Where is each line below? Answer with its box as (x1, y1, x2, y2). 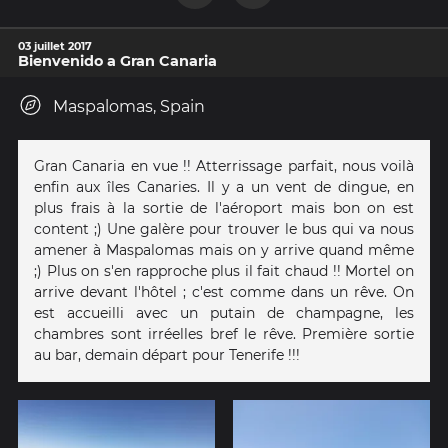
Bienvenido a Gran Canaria (18, 51, 217, 70)
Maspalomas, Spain (53, 96, 205, 116)
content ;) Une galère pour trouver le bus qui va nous (34, 219, 414, 238)
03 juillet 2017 (18, 38, 92, 53)
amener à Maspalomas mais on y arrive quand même (34, 240, 414, 259)
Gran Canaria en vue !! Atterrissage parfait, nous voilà (34, 156, 414, 175)
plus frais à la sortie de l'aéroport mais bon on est (34, 198, 414, 217)
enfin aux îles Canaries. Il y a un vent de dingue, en (34, 177, 414, 196)
